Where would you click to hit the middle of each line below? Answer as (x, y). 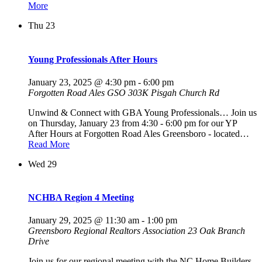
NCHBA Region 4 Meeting (81, 198)
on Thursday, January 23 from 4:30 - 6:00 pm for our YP (132, 123)
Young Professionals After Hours (93, 59)
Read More (49, 144)
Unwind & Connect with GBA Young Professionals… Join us (142, 112)
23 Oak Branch (216, 231)
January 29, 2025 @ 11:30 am (84, 220)
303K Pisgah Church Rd (174, 92)
